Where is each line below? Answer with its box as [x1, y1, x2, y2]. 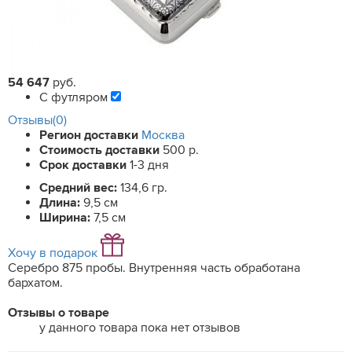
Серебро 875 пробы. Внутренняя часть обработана [8, 260, 300, 276]
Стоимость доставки [39, 142, 163, 158]
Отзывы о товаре [8, 305, 109, 321]
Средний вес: [39, 180, 120, 196]
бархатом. [8, 275, 63, 291]
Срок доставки [39, 157, 130, 173]
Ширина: [39, 210, 93, 225]
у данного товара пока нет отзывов [39, 320, 240, 335]
